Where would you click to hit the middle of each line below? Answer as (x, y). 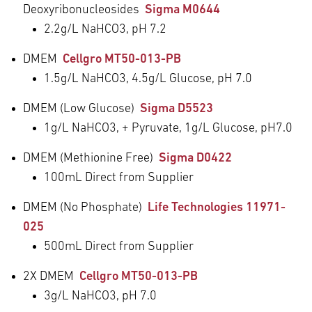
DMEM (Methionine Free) (91, 158)
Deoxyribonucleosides (84, 10)
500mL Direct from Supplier (119, 247)
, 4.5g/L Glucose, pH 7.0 (189, 79)
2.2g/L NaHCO (81, 29)
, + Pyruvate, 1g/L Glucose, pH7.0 (204, 128)
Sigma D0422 (195, 158)
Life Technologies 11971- (217, 208)
